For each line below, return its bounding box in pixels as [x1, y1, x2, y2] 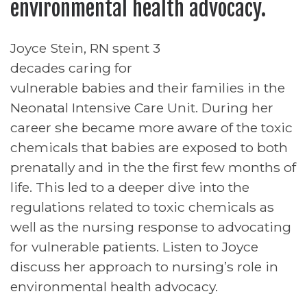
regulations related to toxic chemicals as [10, 198, 274, 215]
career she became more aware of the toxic [10, 119, 293, 136]
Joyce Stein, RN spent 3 [10, 39, 160, 56]
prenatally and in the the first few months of [10, 158, 296, 175]
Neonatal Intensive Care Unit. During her [10, 99, 273, 116]
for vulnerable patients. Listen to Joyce [10, 238, 258, 255]
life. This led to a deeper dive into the [10, 178, 249, 195]
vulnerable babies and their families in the [10, 79, 285, 96]
